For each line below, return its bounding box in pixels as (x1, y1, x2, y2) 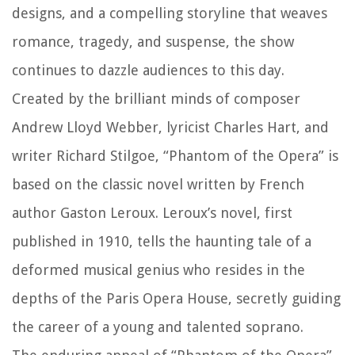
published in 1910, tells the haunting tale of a (12, 233, 311, 250)
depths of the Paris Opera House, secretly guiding (12, 290, 341, 307)
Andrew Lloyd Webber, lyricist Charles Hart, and (12, 119, 329, 136)
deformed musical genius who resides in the (12, 261, 305, 279)
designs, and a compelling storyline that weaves (12, 5, 327, 22)
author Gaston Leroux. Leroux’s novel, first (12, 204, 292, 222)
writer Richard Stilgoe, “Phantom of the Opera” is (12, 147, 338, 165)
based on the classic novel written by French (12, 176, 304, 193)
